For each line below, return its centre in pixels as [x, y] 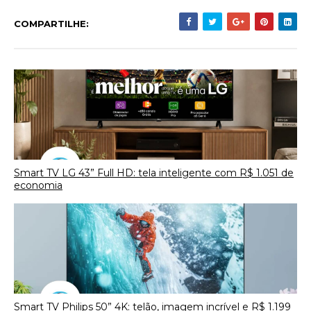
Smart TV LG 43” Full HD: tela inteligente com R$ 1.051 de [154, 173]
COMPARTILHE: [51, 24]
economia [38, 185]
